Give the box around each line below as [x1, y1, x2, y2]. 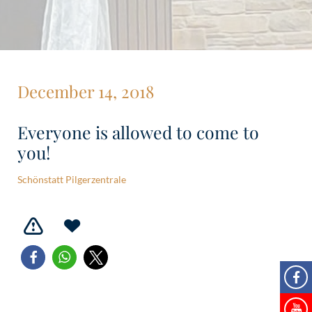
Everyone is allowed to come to [17, 120, 259, 143]
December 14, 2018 [17, 80, 154, 102]
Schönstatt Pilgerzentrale [17, 173, 126, 185]
